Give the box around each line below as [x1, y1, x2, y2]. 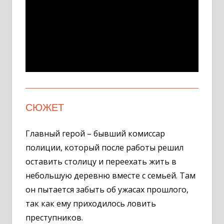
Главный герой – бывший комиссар [25, 127, 165, 139]
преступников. [25, 211, 83, 223]
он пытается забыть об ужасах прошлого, [25, 183, 188, 195]
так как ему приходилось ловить [25, 197, 156, 209]
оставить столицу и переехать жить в [25, 155, 176, 167]
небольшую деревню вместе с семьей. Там [25, 169, 195, 181]
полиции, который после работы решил [25, 141, 183, 153]
